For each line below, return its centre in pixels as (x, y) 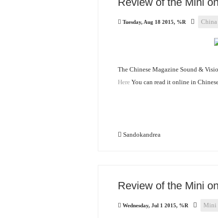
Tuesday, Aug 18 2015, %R (154, 22)
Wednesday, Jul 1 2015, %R (155, 205)
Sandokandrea (142, 135)
